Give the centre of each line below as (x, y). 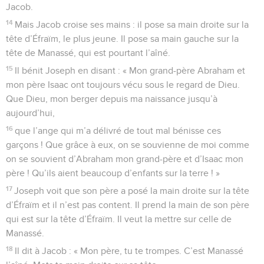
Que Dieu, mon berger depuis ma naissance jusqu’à (112, 99)
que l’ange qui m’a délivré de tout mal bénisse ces (118, 131)
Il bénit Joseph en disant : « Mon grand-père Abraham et (130, 70)
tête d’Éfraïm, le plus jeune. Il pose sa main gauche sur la (122, 39)
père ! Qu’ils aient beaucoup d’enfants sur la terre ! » (113, 173)
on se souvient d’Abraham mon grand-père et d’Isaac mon (125, 159)
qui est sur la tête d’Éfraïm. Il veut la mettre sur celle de (119, 219)
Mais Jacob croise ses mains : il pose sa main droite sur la (132, 24)
